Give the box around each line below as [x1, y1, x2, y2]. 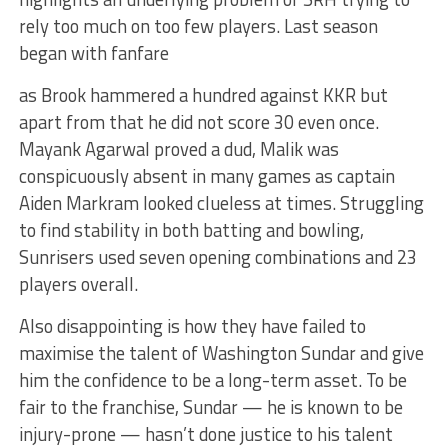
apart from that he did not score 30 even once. [18, 108, 379, 136]
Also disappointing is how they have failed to [18, 312, 366, 340]
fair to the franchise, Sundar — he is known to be [18, 393, 403, 421]
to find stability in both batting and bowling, [18, 216, 364, 244]
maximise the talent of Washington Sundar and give [18, 339, 424, 367]
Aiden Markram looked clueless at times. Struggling [18, 189, 424, 217]
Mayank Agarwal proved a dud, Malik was [18, 135, 339, 163]
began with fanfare [18, 39, 169, 67]
